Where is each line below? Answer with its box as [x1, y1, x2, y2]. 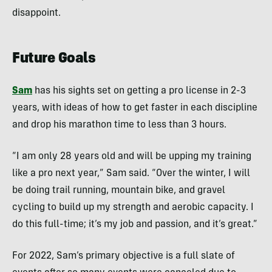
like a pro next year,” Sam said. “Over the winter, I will [12, 169, 250, 179]
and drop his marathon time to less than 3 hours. [12, 120, 226, 131]
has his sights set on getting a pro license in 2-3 [32, 86, 246, 97]
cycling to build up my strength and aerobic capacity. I [12, 203, 254, 213]
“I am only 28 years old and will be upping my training [12, 152, 251, 162]
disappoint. [12, 8, 61, 19]
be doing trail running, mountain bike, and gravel [12, 186, 225, 196]
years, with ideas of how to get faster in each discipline [12, 103, 257, 114]
